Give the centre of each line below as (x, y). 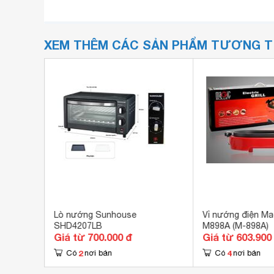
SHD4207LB (78, 226)
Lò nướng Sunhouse (95, 215)
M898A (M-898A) (235, 226)
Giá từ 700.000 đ (93, 237)
